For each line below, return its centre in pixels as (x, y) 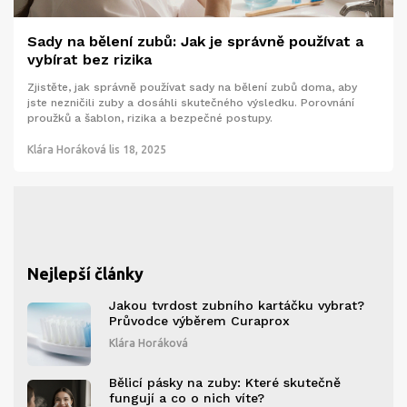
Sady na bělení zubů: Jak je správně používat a (195, 42)
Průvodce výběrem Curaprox (199, 320)
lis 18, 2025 (138, 150)
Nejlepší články (85, 273)
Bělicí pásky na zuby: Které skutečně (225, 382)
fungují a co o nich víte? (187, 397)
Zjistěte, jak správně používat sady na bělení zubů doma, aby (192, 88)
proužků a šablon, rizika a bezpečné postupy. (150, 119)
